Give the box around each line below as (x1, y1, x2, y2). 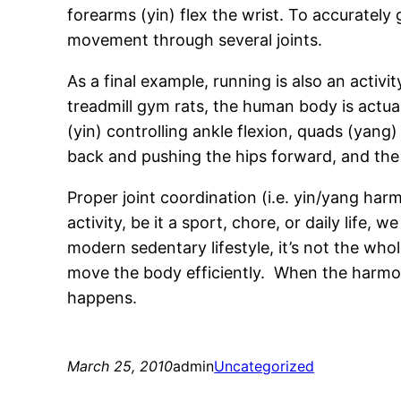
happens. (67, 287, 138, 307)
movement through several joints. (67, 30, 323, 49)
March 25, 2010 (67, 356, 174, 375)
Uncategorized (214, 356, 315, 375)
